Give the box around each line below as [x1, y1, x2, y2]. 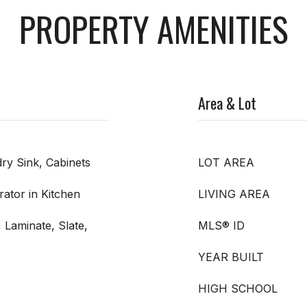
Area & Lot [198, 91, 256, 114]
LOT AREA [198, 155, 254, 169]
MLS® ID [198, 218, 245, 232]
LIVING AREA [198, 186, 270, 201]
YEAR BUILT [198, 249, 264, 264]
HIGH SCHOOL [198, 281, 278, 295]
